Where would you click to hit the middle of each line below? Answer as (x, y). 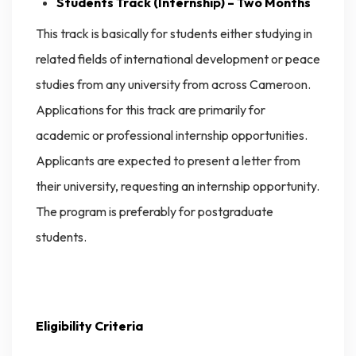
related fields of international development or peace (178, 59)
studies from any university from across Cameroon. (173, 85)
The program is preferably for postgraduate (155, 212)
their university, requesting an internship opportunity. (178, 186)
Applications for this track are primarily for (151, 110)
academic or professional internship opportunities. (173, 135)
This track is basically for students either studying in (174, 34)
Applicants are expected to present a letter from (168, 161)
